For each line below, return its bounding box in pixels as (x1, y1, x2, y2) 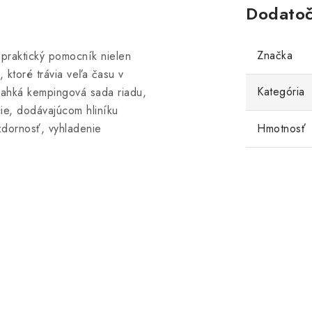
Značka (257, 47, 292, 63)
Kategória (257, 84, 305, 100)
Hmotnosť (257, 120, 306, 136)
